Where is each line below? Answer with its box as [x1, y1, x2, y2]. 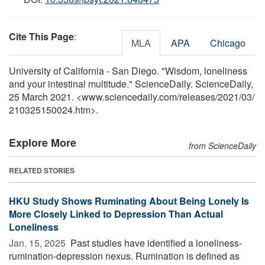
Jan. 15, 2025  [9, 235, 68, 250]
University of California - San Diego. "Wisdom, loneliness [9, 63, 247, 77]
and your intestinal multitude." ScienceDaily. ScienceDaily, [9, 76, 253, 91]
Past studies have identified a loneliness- [68, 235, 242, 250]
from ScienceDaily [189, 139, 256, 151]
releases [179, 89, 215, 104]
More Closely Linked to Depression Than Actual [9, 206, 223, 221]
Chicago [210, 35, 245, 50]
